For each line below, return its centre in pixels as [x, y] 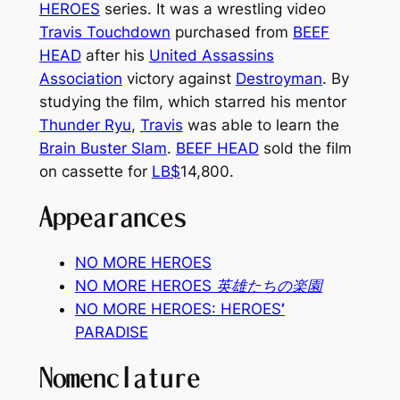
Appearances [112, 217]
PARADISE [111, 332]
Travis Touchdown [104, 33]
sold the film [305, 149]
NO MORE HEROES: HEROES [178, 308]
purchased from [231, 33]
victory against [179, 79]
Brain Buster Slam [103, 149]
